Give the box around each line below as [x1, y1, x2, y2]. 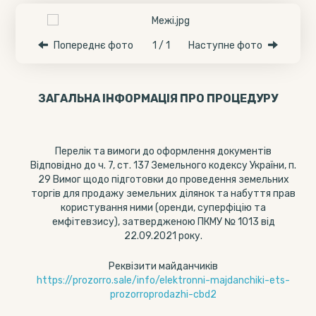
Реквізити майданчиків [109, 260, 218, 272]
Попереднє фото [53, 39, 133, 51]
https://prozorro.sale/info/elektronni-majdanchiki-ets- [37, 274, 290, 286]
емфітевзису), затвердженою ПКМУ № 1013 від [51, 216, 275, 228]
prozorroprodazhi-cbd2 [110, 288, 217, 300]
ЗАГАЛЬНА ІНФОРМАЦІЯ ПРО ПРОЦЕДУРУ [38, 92, 278, 105]
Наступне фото [188, 39, 263, 51]
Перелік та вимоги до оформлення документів [55, 145, 272, 157]
